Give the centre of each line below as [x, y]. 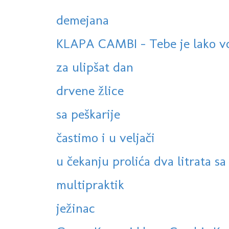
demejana [83, 20]
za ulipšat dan [95, 67]
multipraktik [90, 185]
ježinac [76, 208]
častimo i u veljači [106, 138]
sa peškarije [88, 114]
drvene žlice [90, 91]
